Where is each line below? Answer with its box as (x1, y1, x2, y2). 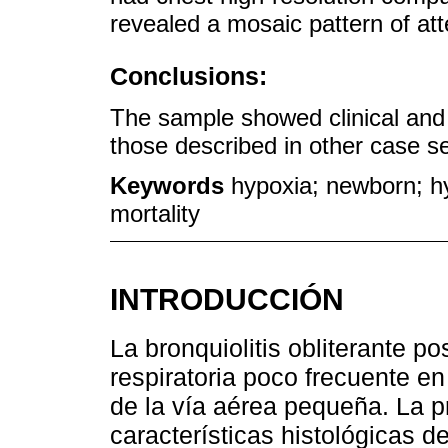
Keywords (110, 172, 231, 200)
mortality (110, 200, 200, 228)
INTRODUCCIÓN (110, 282, 344, 317)
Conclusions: (110, 61, 267, 90)
